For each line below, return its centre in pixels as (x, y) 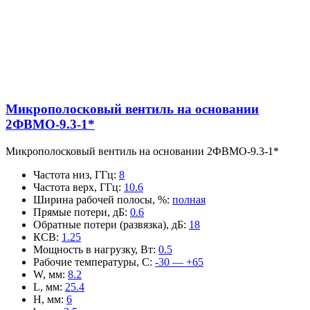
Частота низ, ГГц (73, 174)
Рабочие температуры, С (91, 262)
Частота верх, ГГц (76, 187)
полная (189, 199)
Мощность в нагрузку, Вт (93, 249)
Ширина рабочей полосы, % (100, 199)
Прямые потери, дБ (79, 212)
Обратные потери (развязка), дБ (108, 224)
